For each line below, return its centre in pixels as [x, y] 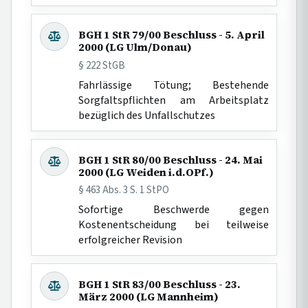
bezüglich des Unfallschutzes [147, 115]
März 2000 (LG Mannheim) [149, 297]
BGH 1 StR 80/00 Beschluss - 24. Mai [171, 159]
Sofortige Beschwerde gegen [174, 210]
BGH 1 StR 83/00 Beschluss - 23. [160, 285]
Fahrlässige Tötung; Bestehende [174, 85]
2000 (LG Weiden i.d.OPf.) [146, 172]
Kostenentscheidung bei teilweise [174, 225]
